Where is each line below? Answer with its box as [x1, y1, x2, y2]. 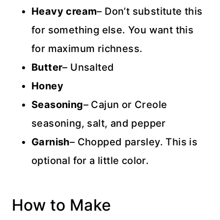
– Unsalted [62, 61, 114, 74]
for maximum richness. [31, 43, 143, 55]
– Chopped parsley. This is [69, 136, 198, 148]
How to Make [12, 195, 111, 215]
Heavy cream [31, 5, 97, 18]
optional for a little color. [31, 155, 149, 167]
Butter [31, 61, 63, 74]
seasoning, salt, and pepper [31, 117, 166, 130]
